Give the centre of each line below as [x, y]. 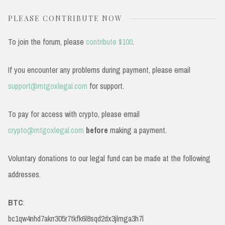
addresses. [24, 174]
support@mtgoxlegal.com [48, 86]
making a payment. [137, 130]
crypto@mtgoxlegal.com [46, 130]
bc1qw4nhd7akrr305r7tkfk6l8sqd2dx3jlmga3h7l [76, 218]
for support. [106, 86]
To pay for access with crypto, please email [74, 114]
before [97, 130]
